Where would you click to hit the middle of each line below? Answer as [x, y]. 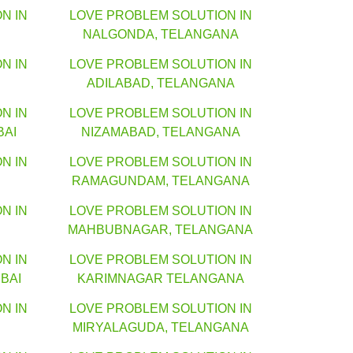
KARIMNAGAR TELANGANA [160, 279]
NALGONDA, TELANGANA [160, 35]
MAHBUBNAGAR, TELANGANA [160, 230]
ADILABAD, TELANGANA [160, 84]
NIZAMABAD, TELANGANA [160, 132]
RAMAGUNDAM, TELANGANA [160, 181]
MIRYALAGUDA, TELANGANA [160, 328]
